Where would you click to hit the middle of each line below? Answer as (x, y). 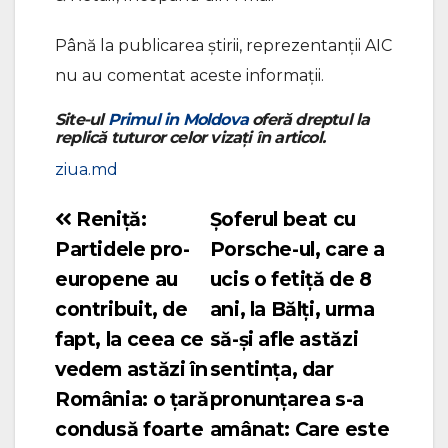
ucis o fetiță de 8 (290, 279)
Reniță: (109, 219)
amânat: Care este (299, 429)
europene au (116, 279)
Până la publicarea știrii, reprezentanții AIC (223, 46)
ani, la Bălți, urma (292, 309)
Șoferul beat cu (282, 219)
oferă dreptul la (309, 120)
